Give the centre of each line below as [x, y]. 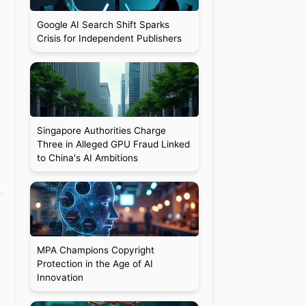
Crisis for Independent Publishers [109, 38]
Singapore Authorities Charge [101, 130]
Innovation [60, 277]
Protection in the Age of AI [95, 264]
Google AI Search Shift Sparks [103, 25]
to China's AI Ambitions [87, 158]
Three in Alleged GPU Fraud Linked [113, 144]
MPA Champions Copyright [95, 250]
